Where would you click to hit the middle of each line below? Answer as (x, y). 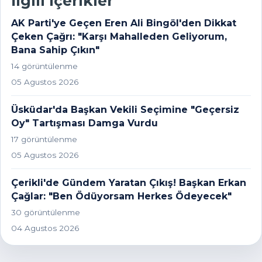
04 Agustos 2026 (45, 228)
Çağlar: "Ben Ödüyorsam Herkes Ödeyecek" (121, 196)
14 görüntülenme (44, 66)
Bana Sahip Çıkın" (55, 50)
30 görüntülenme (46, 212)
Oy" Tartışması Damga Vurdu (85, 123)
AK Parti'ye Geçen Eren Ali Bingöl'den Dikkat (124, 23)
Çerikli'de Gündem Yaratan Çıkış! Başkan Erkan (129, 183)
